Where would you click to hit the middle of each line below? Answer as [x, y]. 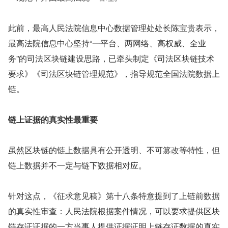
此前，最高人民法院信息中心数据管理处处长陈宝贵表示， [114, 28]
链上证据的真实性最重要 [53, 119]
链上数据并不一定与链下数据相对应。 [77, 165]
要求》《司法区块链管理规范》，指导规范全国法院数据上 [114, 74]
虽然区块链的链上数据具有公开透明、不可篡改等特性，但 [114, 150]
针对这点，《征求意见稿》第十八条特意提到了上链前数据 [114, 196]
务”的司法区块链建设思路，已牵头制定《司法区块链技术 [111, 58]
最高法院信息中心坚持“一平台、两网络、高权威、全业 [107, 43]
